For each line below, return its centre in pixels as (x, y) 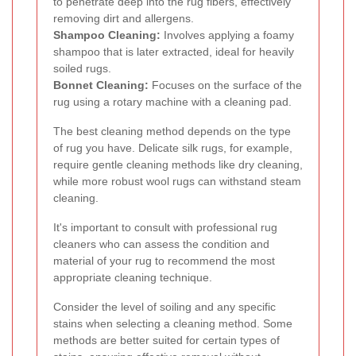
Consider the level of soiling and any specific (164, 306)
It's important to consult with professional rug (165, 227)
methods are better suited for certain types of (166, 340)
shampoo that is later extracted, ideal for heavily (174, 51)
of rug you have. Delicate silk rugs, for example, (173, 147)
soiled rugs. (82, 68)
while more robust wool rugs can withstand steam (177, 181)
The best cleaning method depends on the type (172, 131)
